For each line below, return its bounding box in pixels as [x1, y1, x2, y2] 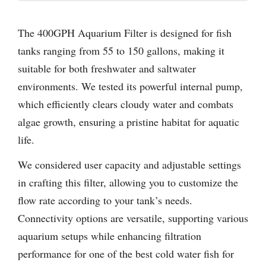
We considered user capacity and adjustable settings [18, 157, 241, 172]
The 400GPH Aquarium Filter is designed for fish [18, 25, 232, 40]
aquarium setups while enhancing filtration [18, 229, 201, 243]
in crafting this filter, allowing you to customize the [18, 175, 238, 190]
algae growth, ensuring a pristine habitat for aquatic [18, 114, 239, 129]
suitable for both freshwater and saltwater [18, 61, 196, 75]
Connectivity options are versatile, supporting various [18, 211, 248, 226]
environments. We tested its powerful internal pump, [18, 78, 243, 93]
